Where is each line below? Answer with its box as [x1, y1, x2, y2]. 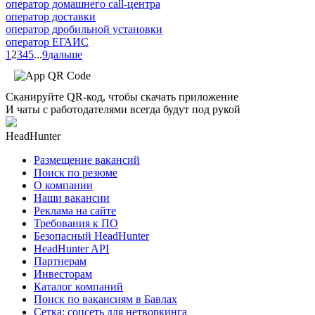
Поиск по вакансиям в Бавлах [34, 292, 177, 305]
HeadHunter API [34, 242, 109, 255]
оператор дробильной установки [6, 22, 162, 35]
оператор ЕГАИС [6, 35, 89, 48]
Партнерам [34, 255, 86, 267]
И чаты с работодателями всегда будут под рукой [6, 103, 240, 115]
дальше [48, 48, 82, 60]
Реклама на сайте [34, 204, 116, 217]
